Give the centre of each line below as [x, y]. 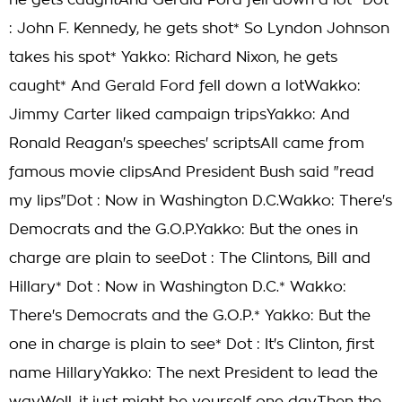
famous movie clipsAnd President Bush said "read [192, 172]
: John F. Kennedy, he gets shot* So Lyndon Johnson [199, 29]
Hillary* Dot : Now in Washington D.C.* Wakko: [178, 287]
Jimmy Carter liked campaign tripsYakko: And [179, 115]
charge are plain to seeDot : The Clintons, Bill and [190, 258]
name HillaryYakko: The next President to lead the [193, 373]
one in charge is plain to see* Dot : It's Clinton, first [192, 345]
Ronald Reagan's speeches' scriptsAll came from [187, 144]
